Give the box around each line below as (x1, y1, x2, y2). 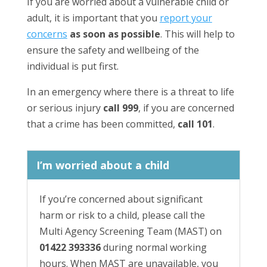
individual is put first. (26, 59, 119, 73)
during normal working (100, 240, 207, 254)
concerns (26, 27, 67, 41)
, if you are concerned (138, 101, 234, 114)
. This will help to (160, 27, 235, 41)
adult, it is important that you (26, 11, 160, 24)
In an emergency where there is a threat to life (26, 85, 234, 98)
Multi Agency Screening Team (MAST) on (39, 224, 222, 238)
